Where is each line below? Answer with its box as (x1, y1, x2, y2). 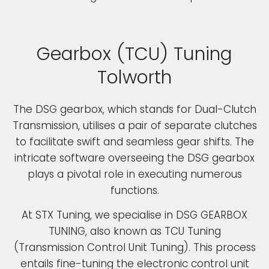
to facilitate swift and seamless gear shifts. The (15, 134, 254, 150)
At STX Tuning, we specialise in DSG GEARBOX (22, 208, 247, 223)
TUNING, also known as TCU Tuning (48, 224, 221, 239)
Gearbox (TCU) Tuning (37, 41, 232, 67)
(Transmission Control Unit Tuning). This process (13, 240, 256, 255)
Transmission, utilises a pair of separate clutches (12, 118, 257, 133)
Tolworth (97, 65, 172, 91)
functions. (110, 183, 159, 198)
